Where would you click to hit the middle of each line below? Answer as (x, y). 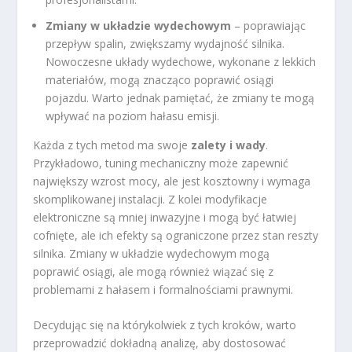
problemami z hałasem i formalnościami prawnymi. (163, 290)
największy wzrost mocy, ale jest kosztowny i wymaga (172, 181)
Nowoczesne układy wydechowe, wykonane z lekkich (181, 62)
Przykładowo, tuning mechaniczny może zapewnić (161, 163)
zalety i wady (229, 145)
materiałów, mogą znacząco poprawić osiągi (160, 80)
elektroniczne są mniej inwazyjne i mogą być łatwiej (165, 218)
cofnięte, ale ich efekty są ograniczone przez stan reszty (176, 236)
